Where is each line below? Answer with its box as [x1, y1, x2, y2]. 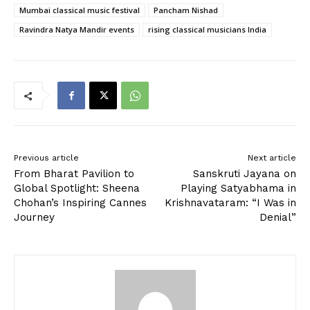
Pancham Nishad [154, 5, 218, 16]
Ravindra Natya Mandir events [19, 24, 134, 35]
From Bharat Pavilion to [14, 167, 134, 181]
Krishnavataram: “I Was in [164, 197, 296, 210]
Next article [247, 153, 296, 163]
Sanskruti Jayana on [192, 167, 296, 181]
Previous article [14, 153, 79, 163]
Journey [14, 211, 55, 224]
